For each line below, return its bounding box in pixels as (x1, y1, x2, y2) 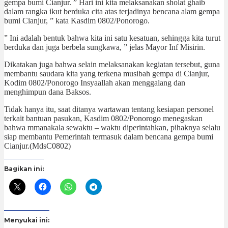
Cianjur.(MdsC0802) (4, 141, 71, 150)
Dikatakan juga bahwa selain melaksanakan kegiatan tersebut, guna (4, 60, 220, 69)
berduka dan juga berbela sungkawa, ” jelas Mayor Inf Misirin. (4, 42, 205, 51)
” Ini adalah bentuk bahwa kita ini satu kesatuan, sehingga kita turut (4, 33, 220, 42)
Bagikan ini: (4, 164, 44, 173)
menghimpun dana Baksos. (4, 87, 91, 96)
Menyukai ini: (4, 216, 49, 224)
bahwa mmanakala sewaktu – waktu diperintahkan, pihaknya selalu (4, 123, 220, 132)
